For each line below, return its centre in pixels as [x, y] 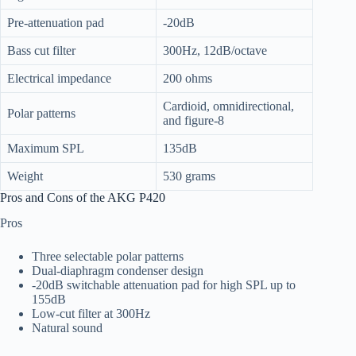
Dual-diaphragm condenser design [118, 271]
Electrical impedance [59, 78]
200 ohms [188, 78]
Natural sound [67, 328]
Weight [25, 176]
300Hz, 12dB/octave [215, 50]
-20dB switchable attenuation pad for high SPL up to [164, 285]
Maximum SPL [46, 148]
